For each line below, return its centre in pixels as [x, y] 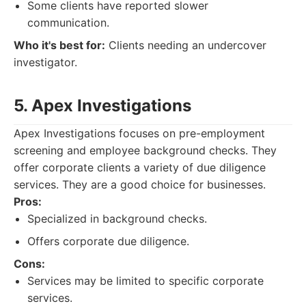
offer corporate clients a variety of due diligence [140, 167]
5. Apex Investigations [102, 106]
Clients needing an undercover [186, 45]
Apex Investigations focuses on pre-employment [139, 133]
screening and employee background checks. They [145, 150]
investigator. [45, 62]
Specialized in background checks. [117, 219]
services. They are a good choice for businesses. [140, 184]
